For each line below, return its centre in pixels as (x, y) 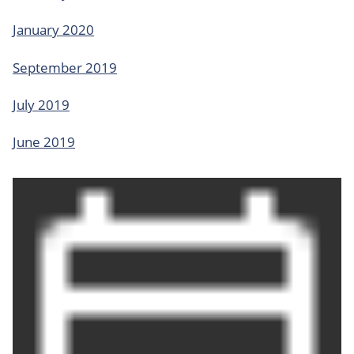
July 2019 (41, 104)
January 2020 (53, 30)
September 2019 (65, 67)
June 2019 (44, 142)
